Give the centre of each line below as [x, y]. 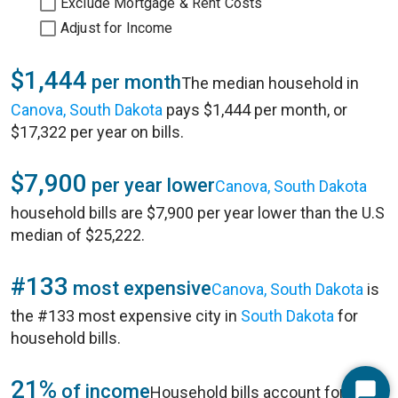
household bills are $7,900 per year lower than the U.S [198, 213]
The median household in [270, 83]
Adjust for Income [117, 28]
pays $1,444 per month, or [255, 110]
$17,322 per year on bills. [97, 132]
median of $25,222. [78, 235]
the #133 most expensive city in [126, 316]
